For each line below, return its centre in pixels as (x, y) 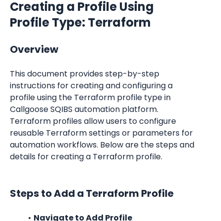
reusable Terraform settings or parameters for (101, 133)
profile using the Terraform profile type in (90, 97)
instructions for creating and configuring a (91, 86)
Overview (34, 49)
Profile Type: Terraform (80, 22)
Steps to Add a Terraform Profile (92, 193)
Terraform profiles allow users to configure (93, 121)
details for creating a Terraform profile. (86, 157)
